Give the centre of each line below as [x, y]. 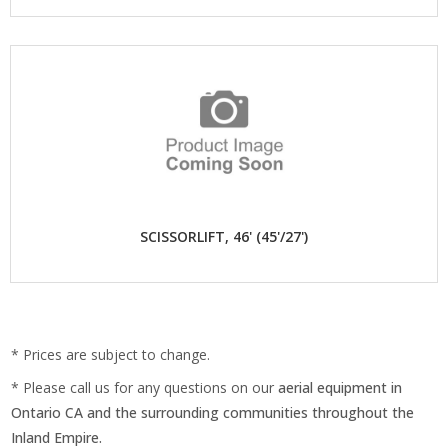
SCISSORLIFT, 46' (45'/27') [223, 236]
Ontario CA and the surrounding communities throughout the [213, 412]
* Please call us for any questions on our [145, 387]
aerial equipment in [340, 387]
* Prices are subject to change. [111, 354]
